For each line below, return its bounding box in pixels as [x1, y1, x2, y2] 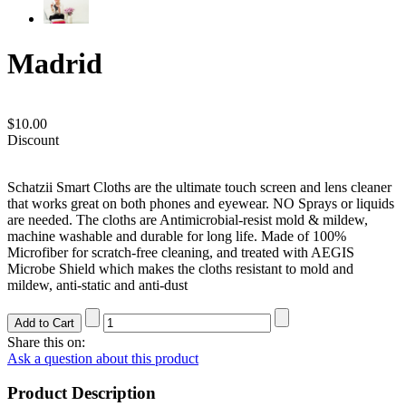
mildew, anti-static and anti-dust [7, 277, 188, 294]
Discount [7, 132, 59, 149]
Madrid [7, 46, 102, 80]
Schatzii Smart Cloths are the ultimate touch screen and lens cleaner [7, 179, 391, 196]
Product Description [7, 383, 156, 403]
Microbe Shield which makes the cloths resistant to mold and [7, 261, 353, 277]
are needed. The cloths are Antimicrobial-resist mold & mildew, [7, 212, 368, 228]
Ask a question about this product [7, 350, 198, 366]
